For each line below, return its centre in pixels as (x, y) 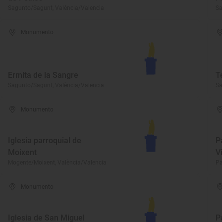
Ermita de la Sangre (43, 75)
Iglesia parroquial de (45, 140)
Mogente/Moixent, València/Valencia (57, 163)
